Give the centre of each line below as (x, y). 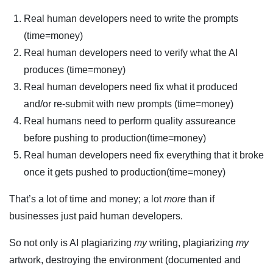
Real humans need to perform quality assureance (130, 121)
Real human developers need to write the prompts (131, 19)
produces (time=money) (75, 70)
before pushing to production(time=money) (115, 138)
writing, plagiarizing (191, 243)
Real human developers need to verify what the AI (131, 53)
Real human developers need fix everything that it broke (144, 155)
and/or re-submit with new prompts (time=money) (129, 104)
